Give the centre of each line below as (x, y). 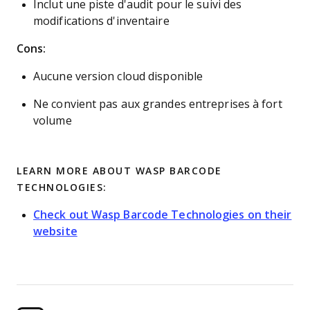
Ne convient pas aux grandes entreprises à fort (158, 104)
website (55, 231)
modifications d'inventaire (101, 21)
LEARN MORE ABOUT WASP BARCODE (119, 171)
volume (53, 121)
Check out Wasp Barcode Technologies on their (163, 215)
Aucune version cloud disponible (118, 76)
